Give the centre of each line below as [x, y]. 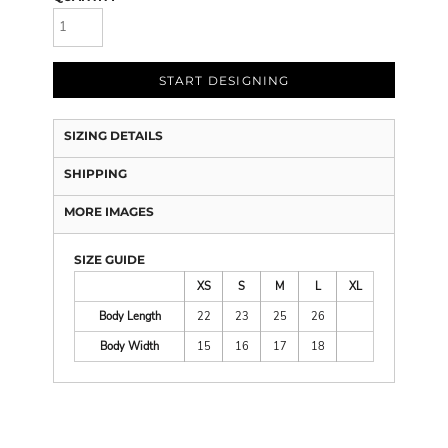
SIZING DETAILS [113, 135]
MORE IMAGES [109, 211]
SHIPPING [95, 173]
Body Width [129, 346]
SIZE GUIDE [109, 259]
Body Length [129, 316]
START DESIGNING [224, 80]
